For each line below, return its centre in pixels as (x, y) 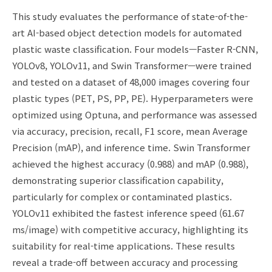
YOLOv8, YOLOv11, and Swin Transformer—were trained (132, 66)
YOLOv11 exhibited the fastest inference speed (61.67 (128, 213)
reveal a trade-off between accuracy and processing (125, 262)
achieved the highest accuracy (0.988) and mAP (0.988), (130, 164)
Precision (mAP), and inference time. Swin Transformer (131, 148)
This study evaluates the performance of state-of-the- (130, 16)
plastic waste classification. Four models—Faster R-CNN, (135, 49)
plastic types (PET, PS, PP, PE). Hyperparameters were (133, 98)
